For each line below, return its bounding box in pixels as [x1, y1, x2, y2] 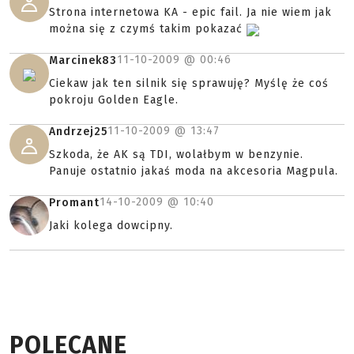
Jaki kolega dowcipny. [49, 219, 173, 233]
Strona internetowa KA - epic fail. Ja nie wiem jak [49, 6, 332, 20]
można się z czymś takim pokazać [49, 22, 247, 36]
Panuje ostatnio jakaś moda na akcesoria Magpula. [49, 164, 338, 179]
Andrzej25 [49, 125, 107, 139]
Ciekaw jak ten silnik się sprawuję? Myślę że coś [49, 77, 329, 91]
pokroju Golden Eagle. [49, 93, 179, 107]
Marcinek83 [49, 54, 117, 68]
